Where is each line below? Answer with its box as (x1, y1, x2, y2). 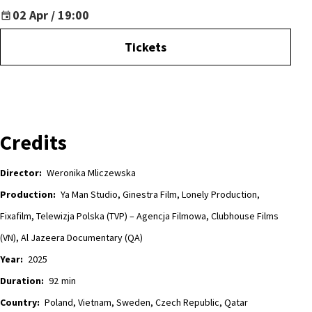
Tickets (125, 39, 166, 56)
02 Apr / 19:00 (13, 7, 89, 24)
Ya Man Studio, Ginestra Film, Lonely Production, (61, 188, 260, 201)
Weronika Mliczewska (47, 166, 136, 180)
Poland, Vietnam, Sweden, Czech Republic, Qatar (45, 296, 248, 309)
